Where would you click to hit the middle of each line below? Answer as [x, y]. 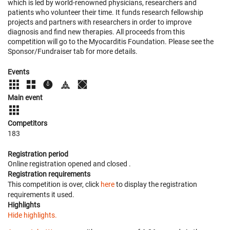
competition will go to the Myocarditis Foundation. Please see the [111, 42]
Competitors [27, 123]
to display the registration [156, 184]
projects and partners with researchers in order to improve [100, 22]
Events [18, 72]
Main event [25, 98]
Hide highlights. [32, 215]
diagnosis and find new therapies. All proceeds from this [96, 32]
